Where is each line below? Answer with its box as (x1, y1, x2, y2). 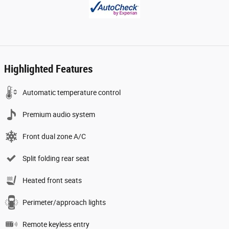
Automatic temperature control (22, 87, 121, 96)
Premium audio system (22, 109, 95, 118)
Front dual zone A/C (22, 131, 86, 140)
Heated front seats (22, 175, 82, 184)
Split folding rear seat (22, 153, 89, 162)
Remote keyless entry (22, 219, 89, 228)
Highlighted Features (4, 62, 93, 75)
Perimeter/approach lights (22, 197, 106, 206)
